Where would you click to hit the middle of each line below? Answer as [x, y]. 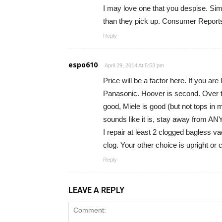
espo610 [83, 65]
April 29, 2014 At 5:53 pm [134, 65]
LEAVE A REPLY [96, 190]
